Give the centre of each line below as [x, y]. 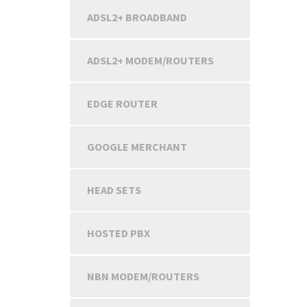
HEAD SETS [114, 190]
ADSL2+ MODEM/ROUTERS [150, 60]
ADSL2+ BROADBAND [137, 17]
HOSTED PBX [119, 233]
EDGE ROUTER [122, 103]
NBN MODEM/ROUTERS [143, 276]
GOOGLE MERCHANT [137, 147]
